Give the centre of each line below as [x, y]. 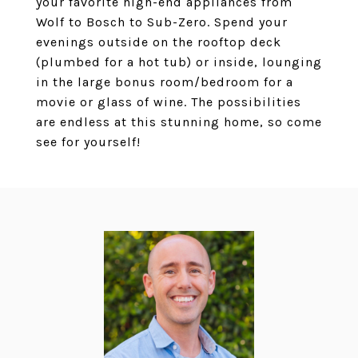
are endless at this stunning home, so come [179, 122]
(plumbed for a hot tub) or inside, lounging [179, 62]
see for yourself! [88, 142]
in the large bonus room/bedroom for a [165, 82]
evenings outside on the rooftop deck [159, 42]
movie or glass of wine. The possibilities [169, 102]
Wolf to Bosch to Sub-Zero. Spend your [162, 22]
